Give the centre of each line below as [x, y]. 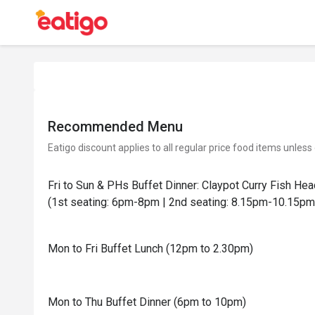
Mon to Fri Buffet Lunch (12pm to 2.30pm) [150, 249]
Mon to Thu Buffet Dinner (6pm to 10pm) [147, 302]
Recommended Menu [115, 127]
